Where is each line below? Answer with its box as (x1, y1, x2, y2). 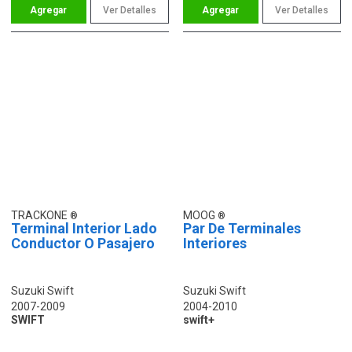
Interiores (183, 234, 247, 251)
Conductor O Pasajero (11, 234, 155, 251)
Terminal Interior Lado (11, 219, 157, 236)
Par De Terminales (183, 219, 301, 236)
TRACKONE (11, 208, 70, 222)
